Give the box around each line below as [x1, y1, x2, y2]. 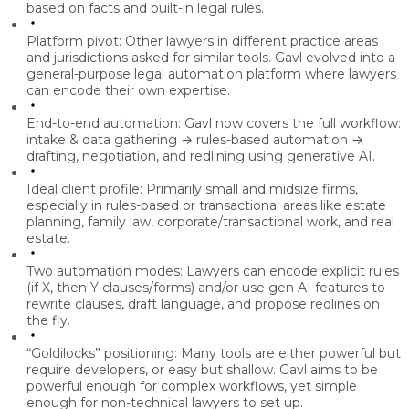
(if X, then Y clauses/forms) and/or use [26, 279, 268, 297]
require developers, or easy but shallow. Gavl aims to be [26, 362, 378, 379]
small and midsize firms [205, 181, 355, 198]
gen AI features [268, 279, 368, 297]
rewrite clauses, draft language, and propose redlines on [26, 296, 380, 313]
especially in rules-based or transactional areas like [26, 197, 345, 215]
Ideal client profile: [26, 181, 142, 198]
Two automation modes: [26, 263, 183, 280]
